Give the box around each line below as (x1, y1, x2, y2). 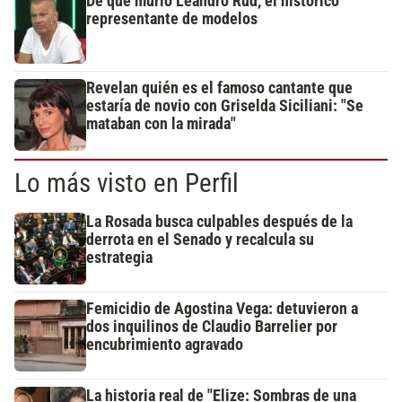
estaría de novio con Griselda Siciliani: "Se (86, 96, 363, 115)
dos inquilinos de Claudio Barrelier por (86, 317, 337, 336)
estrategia (86, 248, 153, 267)
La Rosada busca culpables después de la (86, 212, 353, 231)
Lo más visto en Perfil (14, 167, 239, 198)
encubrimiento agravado (86, 335, 243, 354)
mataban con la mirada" (86, 114, 236, 133)
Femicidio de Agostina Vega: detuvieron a (86, 299, 358, 318)
